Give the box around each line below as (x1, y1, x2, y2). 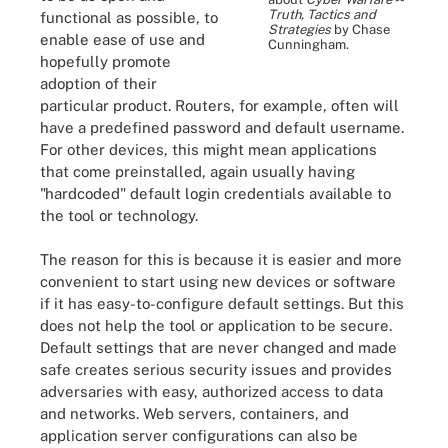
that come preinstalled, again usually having (40, 162, 355, 180)
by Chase (331, 21, 390, 37)
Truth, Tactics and (268, 6, 376, 22)
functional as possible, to (40, 8, 218, 26)
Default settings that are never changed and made (40, 339, 397, 356)
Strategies (268, 21, 331, 37)
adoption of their (40, 74, 157, 92)
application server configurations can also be (40, 427, 358, 444)
